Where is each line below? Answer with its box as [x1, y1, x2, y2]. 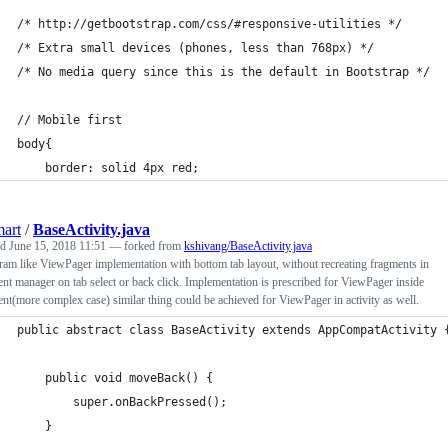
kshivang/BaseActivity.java [184, 238, 312, 253]
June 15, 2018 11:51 [9, 238, 106, 253]
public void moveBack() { [17, 370, 213, 385]
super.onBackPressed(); [17, 394, 227, 409]
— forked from [109, 238, 184, 253]
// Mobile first [17, 112, 122, 127]
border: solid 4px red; [45, 160, 199, 175]
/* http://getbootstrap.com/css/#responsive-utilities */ [17, 16, 402, 31]
